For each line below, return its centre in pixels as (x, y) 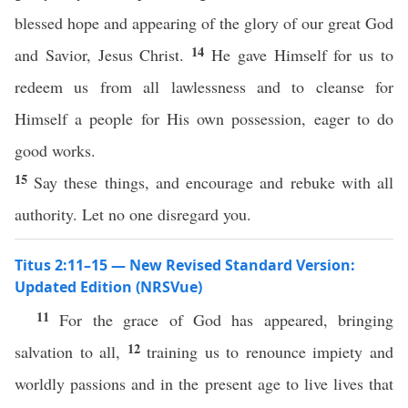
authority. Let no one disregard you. (133, 214)
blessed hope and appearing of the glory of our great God (204, 23)
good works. (55, 150)
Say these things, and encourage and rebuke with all (214, 182)
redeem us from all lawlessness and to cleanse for (204, 87)
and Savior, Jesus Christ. (103, 55)
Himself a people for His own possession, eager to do (204, 118)
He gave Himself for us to (303, 55)
